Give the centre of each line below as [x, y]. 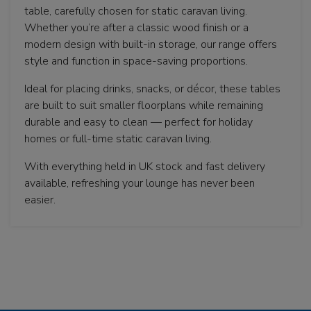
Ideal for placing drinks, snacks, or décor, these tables [152, 89]
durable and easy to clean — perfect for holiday [138, 122]
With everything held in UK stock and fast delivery [145, 166]
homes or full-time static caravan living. [118, 138]
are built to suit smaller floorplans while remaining [144, 105]
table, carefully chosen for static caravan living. [136, 11]
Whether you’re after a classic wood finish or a [136, 27]
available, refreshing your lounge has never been [140, 183]
